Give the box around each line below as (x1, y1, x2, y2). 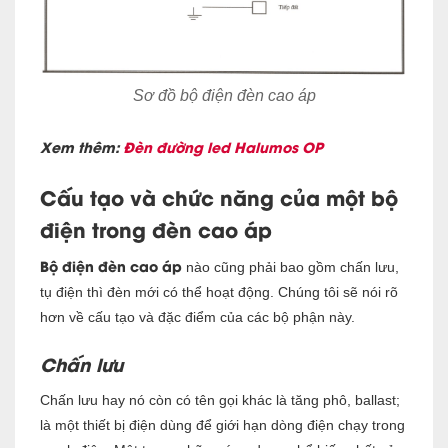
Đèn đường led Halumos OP (123, 136, 323, 158)
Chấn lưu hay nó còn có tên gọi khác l (40, 392, 279, 409)
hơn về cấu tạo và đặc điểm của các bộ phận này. (40, 309, 355, 326)
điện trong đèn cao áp (40, 214, 272, 244)
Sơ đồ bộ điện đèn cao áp (132, 87, 316, 105)
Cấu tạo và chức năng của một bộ (40, 182, 398, 212)
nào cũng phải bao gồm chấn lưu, (182, 259, 399, 276)
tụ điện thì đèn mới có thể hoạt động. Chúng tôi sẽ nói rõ (40, 284, 398, 301)
